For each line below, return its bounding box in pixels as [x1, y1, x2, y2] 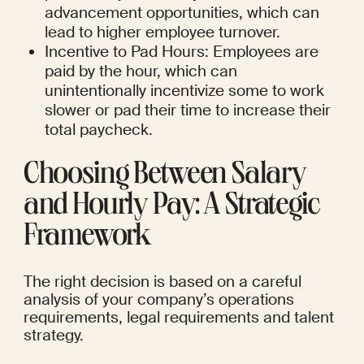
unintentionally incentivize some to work [45, 80, 325, 102]
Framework [23, 223, 152, 254]
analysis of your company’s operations [23, 289, 294, 310]
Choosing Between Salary [23, 161, 307, 193]
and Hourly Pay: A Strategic [23, 192, 320, 223]
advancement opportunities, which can [45, 2, 320, 24]
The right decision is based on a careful [23, 271, 301, 292]
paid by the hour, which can [45, 61, 238, 82]
